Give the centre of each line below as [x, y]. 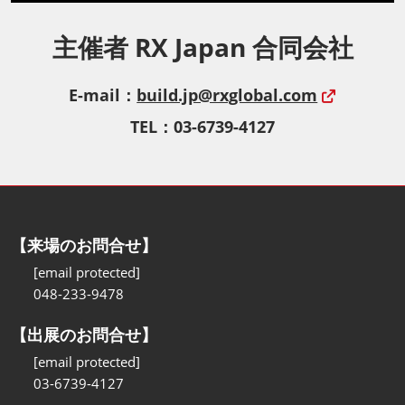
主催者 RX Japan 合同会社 [202, 47]
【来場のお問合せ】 [84, 245]
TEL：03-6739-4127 [202, 126]
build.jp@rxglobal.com [227, 94]
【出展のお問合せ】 [84, 334]
